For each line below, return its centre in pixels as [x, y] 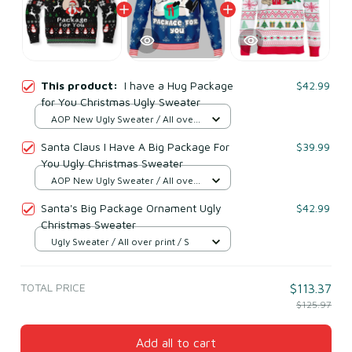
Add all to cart [176, 343]
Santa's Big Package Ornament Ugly [131, 207]
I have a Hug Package [179, 85]
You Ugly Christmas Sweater [112, 163]
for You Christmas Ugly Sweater [121, 101]
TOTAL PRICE [53, 287]
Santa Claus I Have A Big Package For [135, 146]
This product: [82, 85]
